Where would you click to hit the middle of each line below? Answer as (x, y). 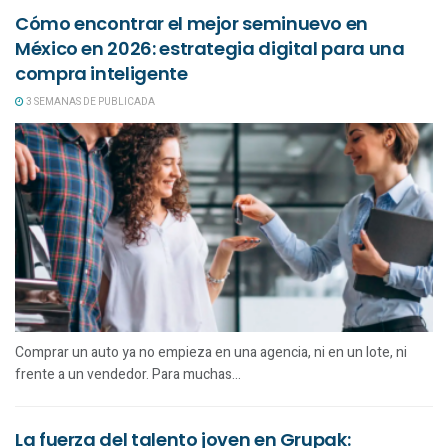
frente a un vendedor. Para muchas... (128, 374)
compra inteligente (101, 73)
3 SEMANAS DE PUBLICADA (89, 101)
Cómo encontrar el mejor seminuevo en (192, 23)
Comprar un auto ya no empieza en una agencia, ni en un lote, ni (211, 352)
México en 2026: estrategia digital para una (210, 48)
